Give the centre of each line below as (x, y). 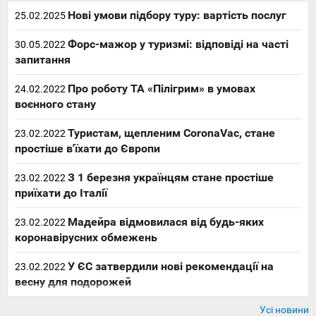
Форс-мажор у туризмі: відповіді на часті (178, 44)
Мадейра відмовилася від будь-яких (166, 221)
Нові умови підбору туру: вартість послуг (177, 15)
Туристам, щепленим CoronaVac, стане (171, 133)
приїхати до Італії (61, 193)
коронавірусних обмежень (86, 237)
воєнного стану (55, 104)
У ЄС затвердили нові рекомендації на (171, 266)
